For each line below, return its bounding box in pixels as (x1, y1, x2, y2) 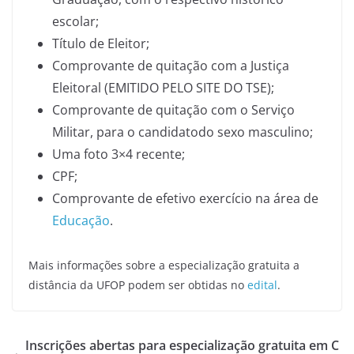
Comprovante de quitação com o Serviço (52, 101, 295, 119)
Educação (52, 212, 110, 229)
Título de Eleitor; (52, 35, 149, 52)
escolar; (52, 13, 99, 30)
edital (247, 277, 277, 292)
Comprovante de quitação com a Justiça (52, 57, 289, 74)
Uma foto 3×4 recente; (52, 145, 185, 163)
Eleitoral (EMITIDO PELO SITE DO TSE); (52, 79, 274, 96)
